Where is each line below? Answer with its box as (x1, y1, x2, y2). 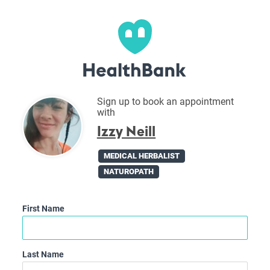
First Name (22, 204, 64, 213)
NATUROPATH (103, 167, 154, 176)
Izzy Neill (96, 125, 156, 139)
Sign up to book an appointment (96, 96, 234, 107)
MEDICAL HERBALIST (103, 151, 180, 160)
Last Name (22, 250, 64, 259)
